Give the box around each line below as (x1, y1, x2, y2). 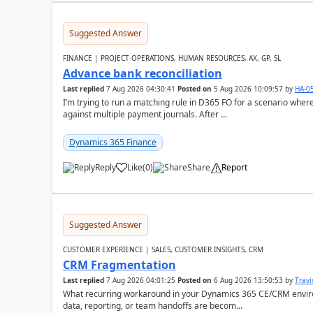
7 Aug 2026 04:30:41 (105, 84, 175, 94)
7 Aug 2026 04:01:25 (105, 275, 175, 285)
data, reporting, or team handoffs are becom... (62, 300, 242, 312)
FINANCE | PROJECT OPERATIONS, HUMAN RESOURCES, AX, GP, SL (62, 53, 281, 63)
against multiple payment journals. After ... (62, 108, 227, 120)
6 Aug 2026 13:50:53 (213, 275, 283, 285)
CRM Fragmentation (62, 257, 176, 272)
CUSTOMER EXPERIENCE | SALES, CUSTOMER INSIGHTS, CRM (62, 245, 263, 254)
